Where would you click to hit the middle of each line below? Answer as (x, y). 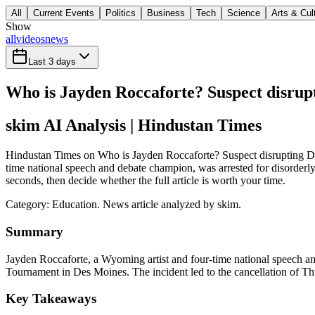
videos (31, 39)
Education (75, 205)
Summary (34, 231)
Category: (29, 205)
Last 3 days (52, 62)
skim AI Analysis (66, 126)
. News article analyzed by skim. (169, 205)
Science (244, 13)
